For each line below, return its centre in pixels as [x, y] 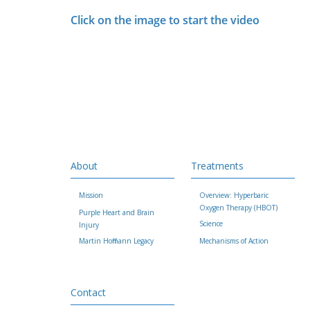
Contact [88, 292]
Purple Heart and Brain [117, 212]
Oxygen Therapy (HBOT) [238, 208]
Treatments [217, 166]
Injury [89, 225]
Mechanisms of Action [234, 241]
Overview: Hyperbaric [234, 195]
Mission [91, 195]
